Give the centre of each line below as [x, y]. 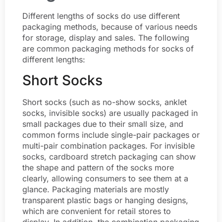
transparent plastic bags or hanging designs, [105, 200]
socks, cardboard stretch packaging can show [109, 156]
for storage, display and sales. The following [106, 38]
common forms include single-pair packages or [111, 135]
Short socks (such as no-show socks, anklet [105, 102]
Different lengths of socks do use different [101, 16]
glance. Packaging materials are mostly [96, 189]
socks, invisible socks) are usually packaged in [110, 113]
